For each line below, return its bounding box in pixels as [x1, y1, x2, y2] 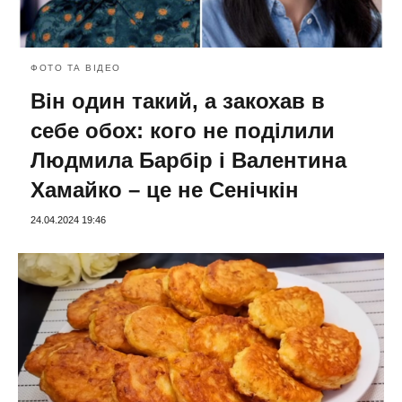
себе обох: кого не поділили [31, 118, 335, 143]
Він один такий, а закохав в [31, 88, 325, 113]
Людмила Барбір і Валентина [31, 147, 346, 172]
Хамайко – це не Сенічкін [31, 177, 299, 202]
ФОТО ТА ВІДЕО [31, 62, 121, 73]
